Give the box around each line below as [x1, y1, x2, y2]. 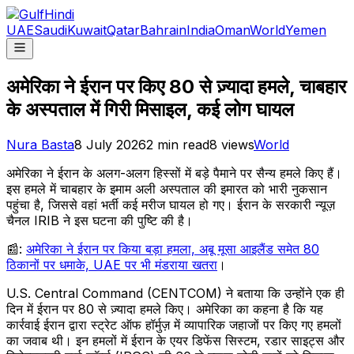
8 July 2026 [74, 136, 146, 153]
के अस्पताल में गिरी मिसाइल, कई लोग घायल [6, 97, 294, 121]
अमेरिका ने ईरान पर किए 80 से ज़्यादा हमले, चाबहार [6, 74, 346, 98]
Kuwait [67, 22, 107, 38]
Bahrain [140, 22, 186, 38]
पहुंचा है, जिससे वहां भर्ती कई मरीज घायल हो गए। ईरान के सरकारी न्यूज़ [6, 196, 335, 213]
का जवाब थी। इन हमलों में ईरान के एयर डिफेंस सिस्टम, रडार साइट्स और [6, 332, 345, 348]
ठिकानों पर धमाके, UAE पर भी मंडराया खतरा [6, 256, 217, 273]
